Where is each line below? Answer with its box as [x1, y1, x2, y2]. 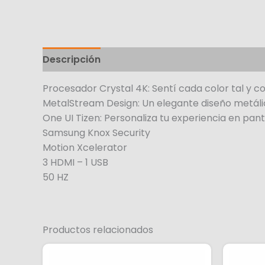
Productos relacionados [43, 223, 153, 237]
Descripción [43, 53, 101, 67]
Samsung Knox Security [43, 126, 150, 140]
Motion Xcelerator [43, 141, 127, 155]
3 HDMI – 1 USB [43, 156, 108, 170]
